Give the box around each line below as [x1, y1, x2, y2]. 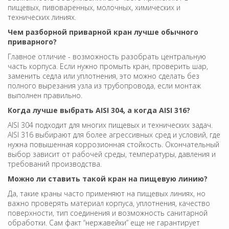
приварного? [8, 36, 57, 47]
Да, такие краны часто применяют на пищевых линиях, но [8, 188, 205, 198]
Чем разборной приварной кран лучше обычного [8, 27, 198, 37]
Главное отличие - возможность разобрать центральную [8, 51, 206, 61]
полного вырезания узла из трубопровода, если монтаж [8, 80, 201, 90]
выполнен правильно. [8, 90, 82, 100]
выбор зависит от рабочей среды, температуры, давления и [8, 149, 216, 159]
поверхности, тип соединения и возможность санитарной [8, 208, 208, 218]
